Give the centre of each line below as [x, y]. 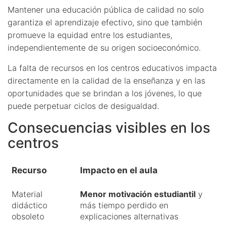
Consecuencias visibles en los [109, 127]
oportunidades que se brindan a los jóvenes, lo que [105, 93]
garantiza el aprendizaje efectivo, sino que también [105, 22]
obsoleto [28, 216]
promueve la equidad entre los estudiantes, [90, 35]
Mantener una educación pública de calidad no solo [106, 9]
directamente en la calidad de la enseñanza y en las [106, 80]
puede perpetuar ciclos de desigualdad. [83, 106]
